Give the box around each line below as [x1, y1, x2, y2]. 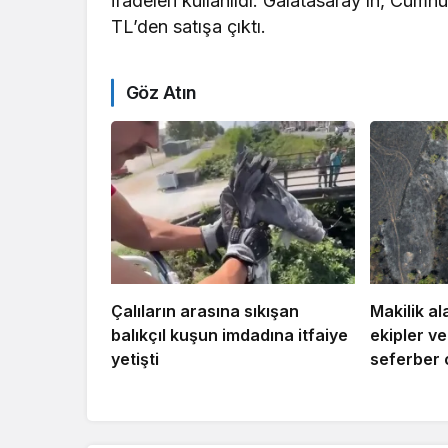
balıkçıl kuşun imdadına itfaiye [111, 324, 348, 345]
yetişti [111, 348, 159, 369]
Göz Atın [126, 82, 197, 104]
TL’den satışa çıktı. [111, 16, 267, 38]
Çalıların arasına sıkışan [111, 300, 299, 321]
